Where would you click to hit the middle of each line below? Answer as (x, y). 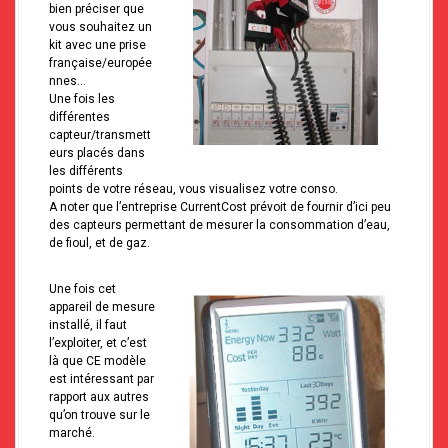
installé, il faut (88, 325)
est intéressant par (101, 379)
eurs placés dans (97, 153)
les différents (86, 171)
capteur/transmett (100, 135)
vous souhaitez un (100, 27)
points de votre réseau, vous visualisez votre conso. (193, 189)
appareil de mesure (102, 307)
